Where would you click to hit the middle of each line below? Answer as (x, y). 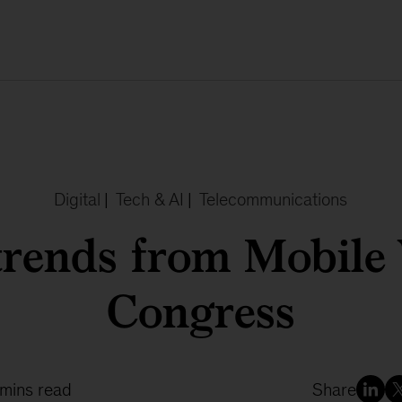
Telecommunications (274, 199)
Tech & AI (150, 199)
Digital (78, 199)
